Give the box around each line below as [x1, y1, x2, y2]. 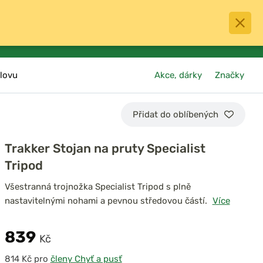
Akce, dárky [154, 70, 203, 80]
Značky [215, 70, 245, 80]
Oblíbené [129, 32, 160, 41]
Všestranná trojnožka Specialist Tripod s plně [4, 181, 191, 192]
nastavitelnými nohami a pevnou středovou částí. [4, 195, 207, 206]
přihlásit [178, 32, 207, 41]
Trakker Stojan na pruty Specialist [4, 141, 205, 156]
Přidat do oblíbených [133, 109, 218, 120]
